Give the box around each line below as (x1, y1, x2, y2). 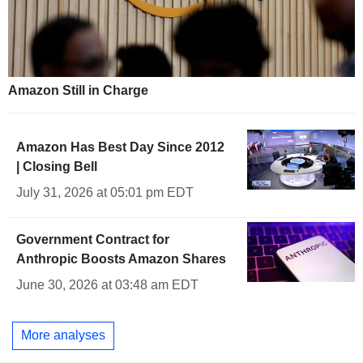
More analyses (21, 328, 105, 343)
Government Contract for (16, 232, 169, 246)
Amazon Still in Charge (8, 83, 148, 97)
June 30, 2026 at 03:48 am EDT (16, 277, 199, 292)
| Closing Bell (16, 159, 97, 173)
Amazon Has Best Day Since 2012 (16, 139, 224, 154)
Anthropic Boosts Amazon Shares (16, 251, 226, 266)
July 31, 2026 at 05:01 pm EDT (16, 185, 194, 199)
